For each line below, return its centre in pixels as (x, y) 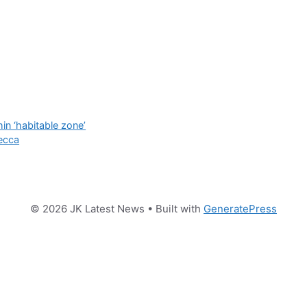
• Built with (174, 208)
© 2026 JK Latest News (87, 208)
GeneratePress (240, 208)
